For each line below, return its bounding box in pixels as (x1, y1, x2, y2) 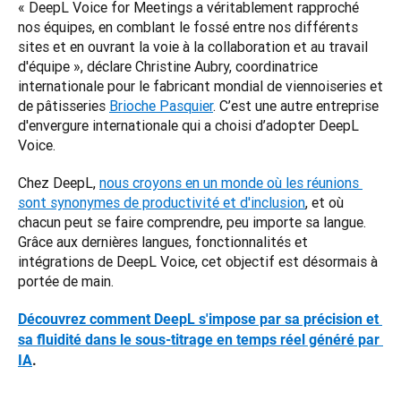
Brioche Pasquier (109, 96, 213, 115)
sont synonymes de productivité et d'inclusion (18, 192, 305, 211)
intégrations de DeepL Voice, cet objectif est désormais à (18, 252, 378, 270)
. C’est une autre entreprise (213, 96, 379, 115)
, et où (305, 192, 344, 211)
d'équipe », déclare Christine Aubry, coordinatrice (18, 56, 318, 75)
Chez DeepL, (18, 173, 99, 192)
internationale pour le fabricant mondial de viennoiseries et (18, 76, 383, 95)
